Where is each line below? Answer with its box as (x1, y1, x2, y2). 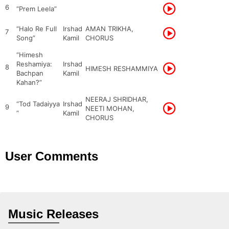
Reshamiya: (16, 60, 52, 68)
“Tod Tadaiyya (16, 100, 60, 108)
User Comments (5, 149, 98, 163)
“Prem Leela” (16, 5, 57, 13)
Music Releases (8, 207, 99, 221)
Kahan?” (16, 78, 42, 86)
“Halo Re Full (16, 25, 57, 33)
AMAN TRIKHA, (85, 25, 133, 33)
